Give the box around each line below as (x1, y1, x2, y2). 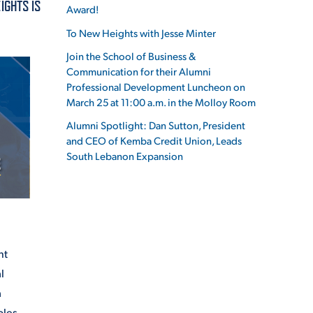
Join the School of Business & (66, 48, 196, 62)
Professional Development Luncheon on (66, 79, 246, 93)
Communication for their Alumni (66, 64, 212, 78)
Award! (66, 2, 100, 16)
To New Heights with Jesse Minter (66, 25, 217, 39)
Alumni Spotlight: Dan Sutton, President (66, 118, 246, 131)
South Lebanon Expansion (66, 149, 184, 162)
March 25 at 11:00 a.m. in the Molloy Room (66, 94, 256, 108)
